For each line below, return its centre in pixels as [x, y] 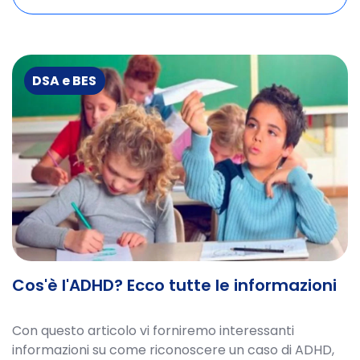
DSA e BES [65, 80]
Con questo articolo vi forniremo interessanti [153, 331]
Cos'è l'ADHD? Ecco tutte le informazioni [174, 286]
